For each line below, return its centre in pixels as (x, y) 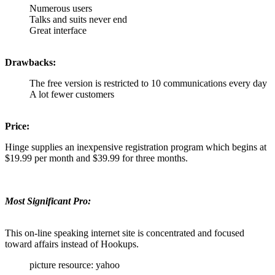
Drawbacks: (30, 63)
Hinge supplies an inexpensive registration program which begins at (136, 147)
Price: (17, 126)
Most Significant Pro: (48, 201)
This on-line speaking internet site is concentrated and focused (125, 233)
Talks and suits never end (78, 20)
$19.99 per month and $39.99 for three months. (96, 158)
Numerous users (61, 9)
